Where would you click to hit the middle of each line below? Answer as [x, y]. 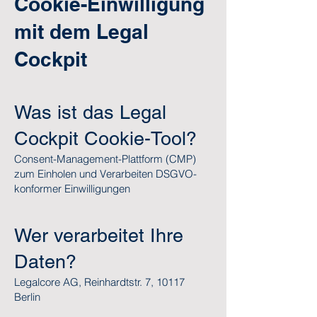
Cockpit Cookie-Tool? [105, 138]
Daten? [45, 261]
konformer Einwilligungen [72, 189]
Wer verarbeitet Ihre [99, 235]
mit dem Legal [81, 31]
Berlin [27, 297]
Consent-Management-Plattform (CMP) [105, 159]
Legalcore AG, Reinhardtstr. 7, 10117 [99, 282]
